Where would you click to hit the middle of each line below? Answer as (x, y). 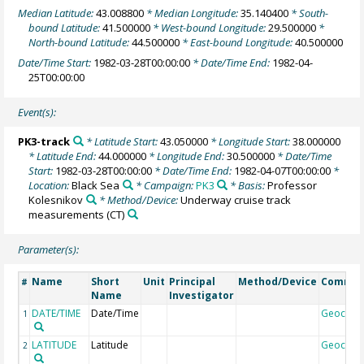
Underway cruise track (235, 199)
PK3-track (44, 141)
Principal (193, 281)
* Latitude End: (64, 156)
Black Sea (96, 185)
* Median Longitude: (193, 13)
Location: (50, 185)
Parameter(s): (49, 249)
